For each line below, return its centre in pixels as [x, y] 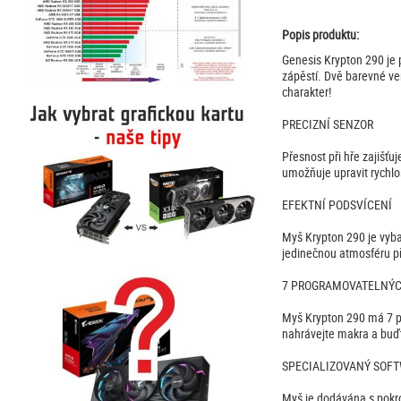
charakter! [306, 92]
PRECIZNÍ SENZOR [327, 124]
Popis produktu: [320, 35]
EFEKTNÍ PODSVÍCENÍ [337, 205]
